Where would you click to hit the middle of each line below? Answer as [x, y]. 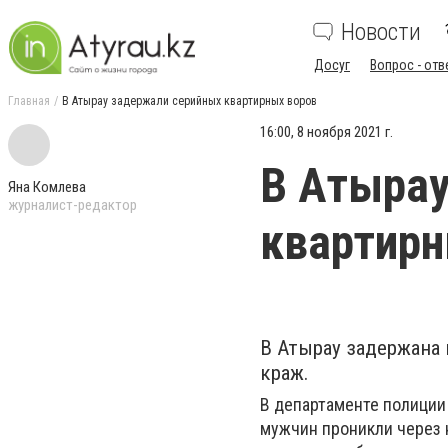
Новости [381, 32]
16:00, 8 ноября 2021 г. [326, 132]
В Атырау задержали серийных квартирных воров [189, 101]
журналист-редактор [72, 205]
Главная [29, 101]
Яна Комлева [47, 187]
